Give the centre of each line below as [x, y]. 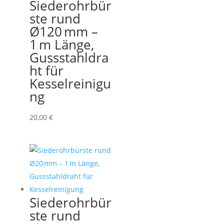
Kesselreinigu [70, 84]
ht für [46, 71]
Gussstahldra [69, 58]
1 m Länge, [61, 45]
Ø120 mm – [63, 32]
